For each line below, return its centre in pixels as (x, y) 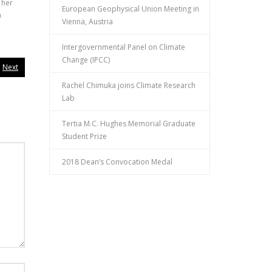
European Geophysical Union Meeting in (131, 8)
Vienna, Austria (87, 21)
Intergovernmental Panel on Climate (124, 47)
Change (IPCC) (86, 59)
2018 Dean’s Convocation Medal (117, 161)
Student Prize (84, 136)
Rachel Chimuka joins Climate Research (129, 85)
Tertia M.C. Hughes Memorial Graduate (129, 123)
